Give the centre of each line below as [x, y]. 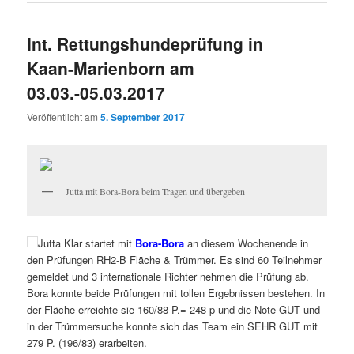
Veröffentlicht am [64, 117]
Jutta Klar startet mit [87, 243]
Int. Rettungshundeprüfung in [145, 44]
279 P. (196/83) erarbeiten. [87, 343]
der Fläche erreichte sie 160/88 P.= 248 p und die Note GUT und [174, 310]
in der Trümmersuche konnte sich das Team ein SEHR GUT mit [173, 326]
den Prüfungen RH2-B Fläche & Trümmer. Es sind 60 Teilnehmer [175, 260]
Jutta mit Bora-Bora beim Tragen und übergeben [156, 191]
